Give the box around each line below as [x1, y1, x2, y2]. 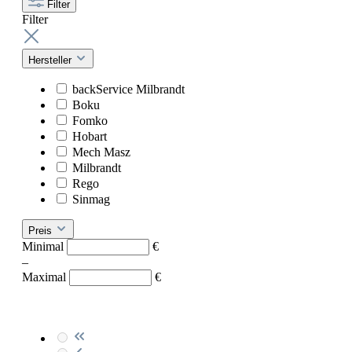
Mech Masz [72, 145, 130, 159]
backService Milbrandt [72, 82, 185, 97]
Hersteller [28, 54, 75, 67]
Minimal [22, 240, 67, 254]
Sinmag [72, 192, 110, 207]
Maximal [22, 270, 69, 284]
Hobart [72, 130, 107, 144]
